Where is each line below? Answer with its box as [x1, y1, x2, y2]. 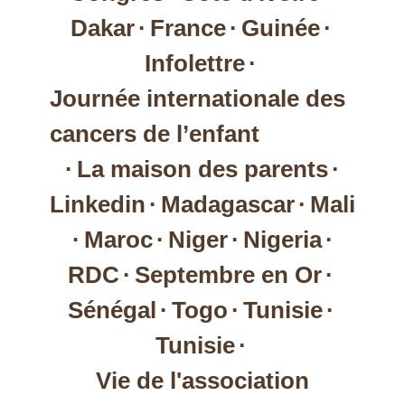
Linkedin [50, 191, 146, 218]
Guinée [240, 14, 320, 42]
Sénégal [67, 297, 156, 324]
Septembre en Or [135, 261, 322, 288]
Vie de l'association [96, 367, 309, 394]
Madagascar [161, 191, 295, 218]
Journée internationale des [49, 85, 345, 112]
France [149, 14, 226, 42]
